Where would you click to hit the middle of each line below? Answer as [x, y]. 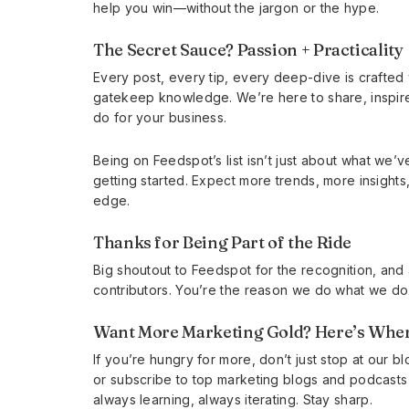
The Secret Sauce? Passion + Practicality [248, 49]
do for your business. [160, 117]
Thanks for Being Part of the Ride [223, 242]
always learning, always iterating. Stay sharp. [233, 399]
